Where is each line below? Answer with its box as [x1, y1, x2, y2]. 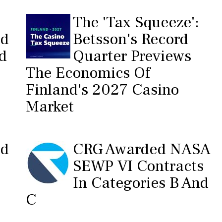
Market [25, 96, 74, 117]
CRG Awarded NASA [72, 139, 211, 160]
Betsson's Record [72, 29, 188, 50]
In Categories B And [72, 172, 209, 193]
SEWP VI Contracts [72, 156, 204, 176]
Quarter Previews [72, 46, 191, 66]
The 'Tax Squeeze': [72, 12, 199, 33]
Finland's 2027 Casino [25, 79, 179, 100]
